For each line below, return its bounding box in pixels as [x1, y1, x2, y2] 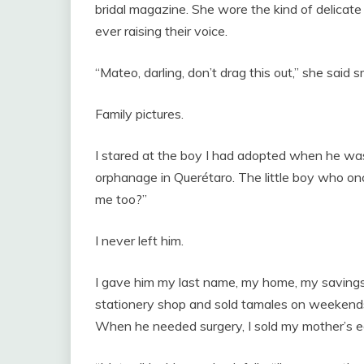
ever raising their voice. [95, 23, 227, 40]
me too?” [95, 191, 147, 208]
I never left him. [95, 232, 184, 249]
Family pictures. [95, 106, 184, 123]
